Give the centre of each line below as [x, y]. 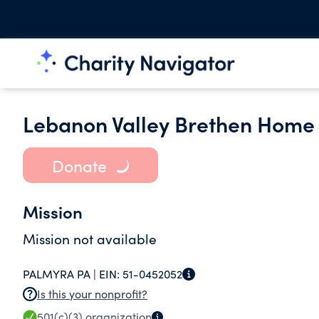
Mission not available [90, 239]
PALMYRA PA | [61, 274]
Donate [79, 165]
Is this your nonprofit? [92, 294]
